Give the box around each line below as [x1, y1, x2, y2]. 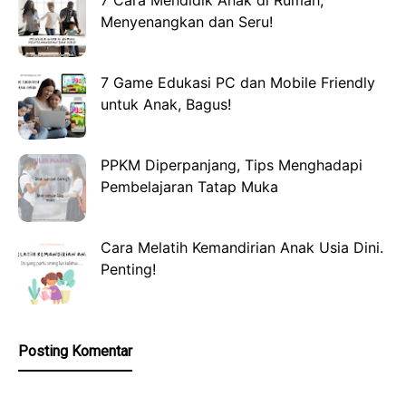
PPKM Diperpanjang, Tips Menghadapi [101, 156, 362, 175]
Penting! [101, 260, 156, 279]
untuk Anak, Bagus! [101, 95, 231, 114]
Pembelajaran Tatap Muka [101, 178, 278, 197]
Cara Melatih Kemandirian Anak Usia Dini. [101, 238, 383, 257]
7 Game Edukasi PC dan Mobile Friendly [101, 73, 375, 92]
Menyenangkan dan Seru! [101, 13, 273, 32]
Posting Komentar [18, 343, 132, 361]
